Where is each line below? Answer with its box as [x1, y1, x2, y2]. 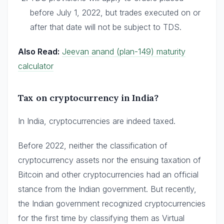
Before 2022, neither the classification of [18, 140, 167, 150]
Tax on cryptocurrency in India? [18, 92, 158, 103]
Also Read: [18, 46, 59, 56]
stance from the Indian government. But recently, [18, 184, 196, 194]
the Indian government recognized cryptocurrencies [18, 198, 205, 208]
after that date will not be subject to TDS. [30, 22, 181, 32]
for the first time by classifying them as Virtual [18, 213, 184, 223]
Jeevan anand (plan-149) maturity [62, 46, 185, 56]
